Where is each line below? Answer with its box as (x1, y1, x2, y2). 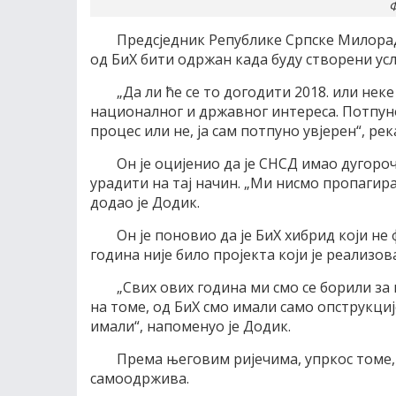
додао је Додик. (90, 193, 200, 212)
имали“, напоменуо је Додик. (90, 316, 291, 336)
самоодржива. (90, 369, 189, 388)
